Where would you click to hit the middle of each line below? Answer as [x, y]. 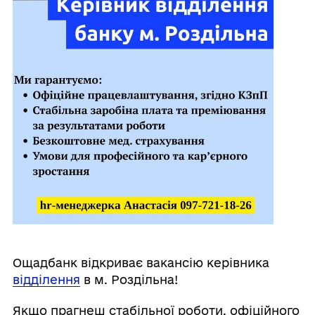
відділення [46, 279]
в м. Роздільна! [129, 279]
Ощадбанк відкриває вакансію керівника [141, 262]
